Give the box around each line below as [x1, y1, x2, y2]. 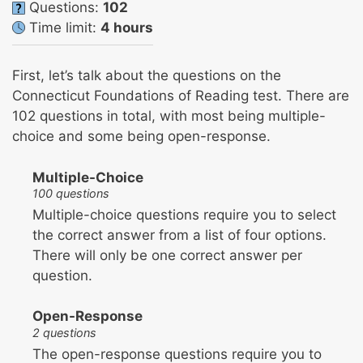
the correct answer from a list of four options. [32, 226, 327, 243]
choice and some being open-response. [12, 128, 271, 145]
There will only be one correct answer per [32, 246, 302, 263]
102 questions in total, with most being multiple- [12, 108, 326, 125]
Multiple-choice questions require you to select [32, 206, 336, 223]
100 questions [32, 186, 109, 201]
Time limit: [29, 19, 100, 36]
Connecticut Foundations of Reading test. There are [12, 88, 349, 105]
